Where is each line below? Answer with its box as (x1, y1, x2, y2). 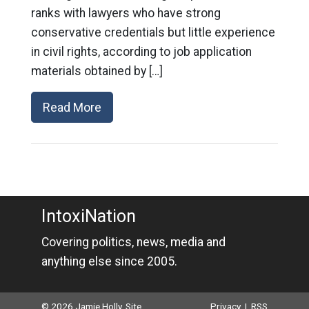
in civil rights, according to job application (30, 45, 252, 59)
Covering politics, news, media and (41, 235, 226, 249)
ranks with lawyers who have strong (30, 6, 221, 20)
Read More (42, 100, 101, 114)
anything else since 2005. (41, 255, 177, 268)
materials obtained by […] (30, 64, 163, 78)
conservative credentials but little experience (30, 26, 275, 39)
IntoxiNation (41, 206, 136, 226)
